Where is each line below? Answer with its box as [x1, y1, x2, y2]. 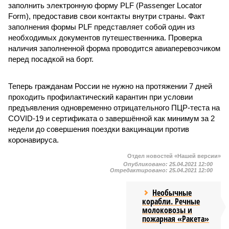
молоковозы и [142, 204, 193, 216]
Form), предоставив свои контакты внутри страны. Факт [8, 12, 205, 20]
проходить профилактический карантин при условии [8, 93, 193, 101]
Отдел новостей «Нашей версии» [127, 153, 221, 159]
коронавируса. [8, 135, 59, 144]
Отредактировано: [110, 167, 169, 173]
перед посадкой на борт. [8, 55, 94, 63]
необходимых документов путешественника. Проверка [8, 33, 202, 42]
